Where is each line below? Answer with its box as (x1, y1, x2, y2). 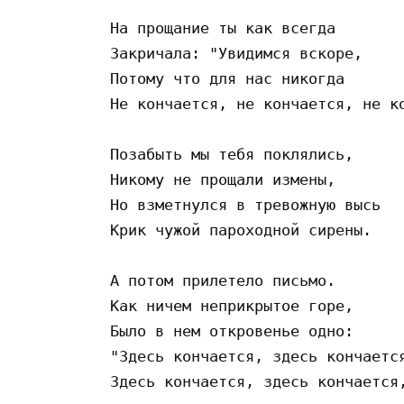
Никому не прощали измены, (110, 170, 344, 188)
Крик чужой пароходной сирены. (110, 220, 381, 239)
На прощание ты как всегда (110, 18, 344, 37)
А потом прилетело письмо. (110, 271, 344, 289)
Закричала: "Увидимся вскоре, (110, 43, 372, 62)
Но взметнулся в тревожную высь (110, 195, 390, 214)
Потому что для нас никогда (110, 69, 353, 87)
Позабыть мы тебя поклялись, (110, 144, 363, 163)
